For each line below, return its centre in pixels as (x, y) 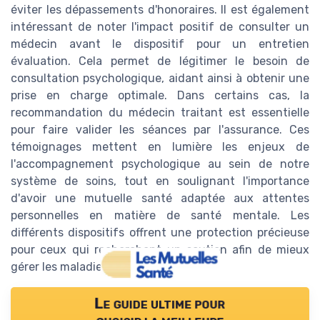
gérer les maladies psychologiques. (104, 266)
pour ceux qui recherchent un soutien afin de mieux (160, 249)
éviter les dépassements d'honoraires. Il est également (160, 9)
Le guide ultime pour (160, 303)
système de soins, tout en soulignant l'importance (160, 181)
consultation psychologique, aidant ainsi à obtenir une (160, 78)
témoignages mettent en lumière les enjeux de (160, 146)
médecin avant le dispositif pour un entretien (160, 44)
